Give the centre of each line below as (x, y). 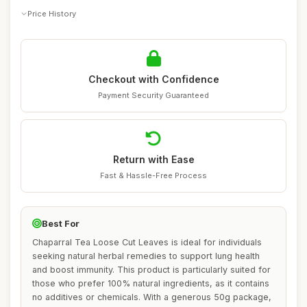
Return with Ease (153, 159)
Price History (52, 13)
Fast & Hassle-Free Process (153, 175)
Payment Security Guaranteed (153, 95)
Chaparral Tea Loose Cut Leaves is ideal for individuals (147, 242)
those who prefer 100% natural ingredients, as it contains (151, 283)
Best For (61, 223)
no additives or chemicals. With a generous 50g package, (152, 297)
